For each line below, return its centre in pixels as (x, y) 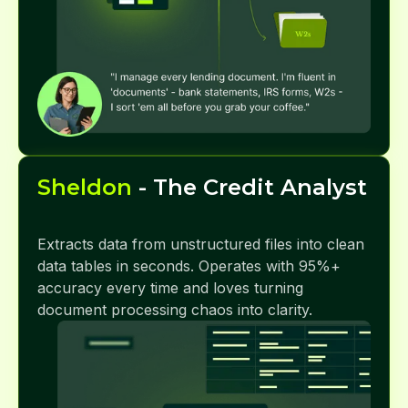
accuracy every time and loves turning (170, 287)
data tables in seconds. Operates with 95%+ (189, 265)
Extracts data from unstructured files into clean (201, 244)
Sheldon (85, 187)
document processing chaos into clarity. (175, 309)
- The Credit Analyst (250, 187)
